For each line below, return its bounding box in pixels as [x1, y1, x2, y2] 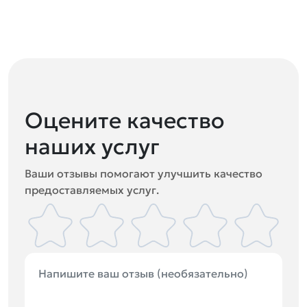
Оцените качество [25, 107, 224, 134]
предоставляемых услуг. [25, 183, 159, 197]
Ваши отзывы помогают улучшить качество [25, 167, 262, 180]
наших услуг [25, 133, 160, 160]
